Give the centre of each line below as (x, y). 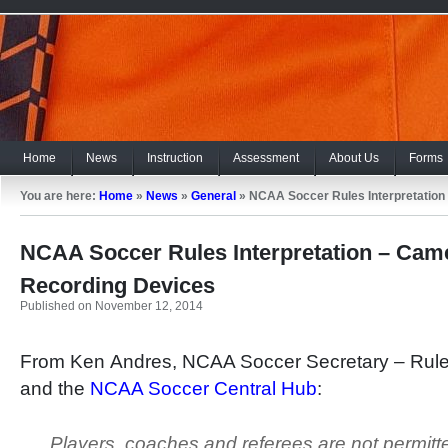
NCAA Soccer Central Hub (203, 388)
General (213, 196)
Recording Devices (117, 285)
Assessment (266, 158)
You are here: (59, 196)
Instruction (175, 158)
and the (55, 388)
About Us (354, 158)
